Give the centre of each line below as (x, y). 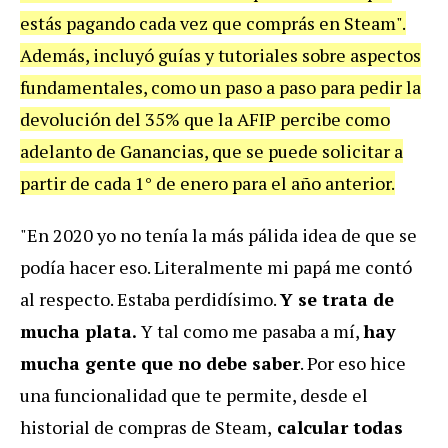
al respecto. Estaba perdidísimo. (150, 299)
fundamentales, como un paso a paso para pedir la (220, 87)
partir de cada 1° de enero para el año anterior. (207, 183)
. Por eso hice (353, 363)
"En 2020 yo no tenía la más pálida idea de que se (218, 235)
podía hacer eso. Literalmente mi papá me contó (216, 267)
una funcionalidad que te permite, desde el (194, 395)
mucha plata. (78, 331)
